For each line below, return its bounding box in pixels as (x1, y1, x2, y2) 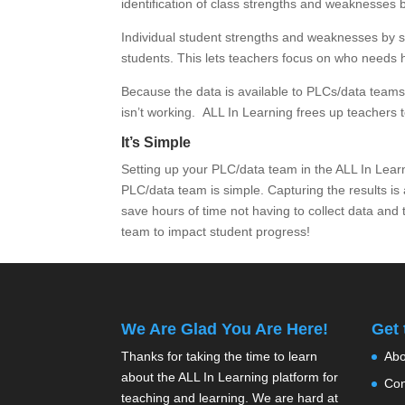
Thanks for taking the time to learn (121, 349, 318, 364)
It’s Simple (121, 134, 192, 150)
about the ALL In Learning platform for (121, 370, 339, 385)
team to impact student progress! (121, 223, 311, 239)
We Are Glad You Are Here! (121, 320, 329, 339)
